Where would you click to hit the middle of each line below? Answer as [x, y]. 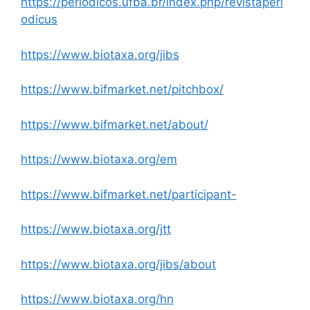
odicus [39, 20]
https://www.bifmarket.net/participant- [129, 194]
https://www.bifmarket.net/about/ [115, 124]
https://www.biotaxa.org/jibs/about [118, 264]
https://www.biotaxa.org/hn [97, 299]
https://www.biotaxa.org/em [99, 159]
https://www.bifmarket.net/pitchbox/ [122, 90]
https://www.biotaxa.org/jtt [96, 229]
